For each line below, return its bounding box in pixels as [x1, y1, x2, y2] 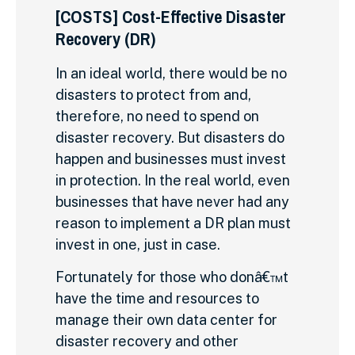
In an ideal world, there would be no [55, 64, 287, 82]
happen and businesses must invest [55, 150, 286, 167]
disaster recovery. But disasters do [55, 128, 284, 146]
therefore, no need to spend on [55, 107, 259, 124]
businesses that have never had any [55, 193, 289, 210]
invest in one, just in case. [55, 235, 220, 253]
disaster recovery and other [55, 333, 239, 350]
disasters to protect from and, [55, 86, 251, 103]
